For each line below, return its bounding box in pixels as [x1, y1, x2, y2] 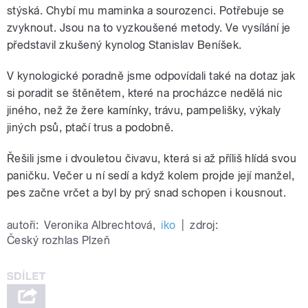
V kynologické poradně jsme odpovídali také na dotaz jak [7, 69, 296, 83]
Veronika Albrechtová [44, 219, 153, 232]
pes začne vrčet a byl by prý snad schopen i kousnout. [7, 186, 287, 200]
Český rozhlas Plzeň [7, 234, 111, 247]
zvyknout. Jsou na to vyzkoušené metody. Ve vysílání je [7, 21, 291, 35]
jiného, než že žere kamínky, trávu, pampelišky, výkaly [7, 104, 281, 118]
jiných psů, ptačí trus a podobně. [7, 121, 174, 135]
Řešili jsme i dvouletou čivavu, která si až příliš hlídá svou [7, 152, 297, 166]
